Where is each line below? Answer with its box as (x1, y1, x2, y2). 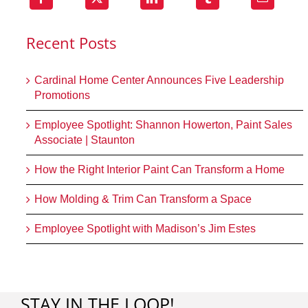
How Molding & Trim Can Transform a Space (34, 192, 252, 205)
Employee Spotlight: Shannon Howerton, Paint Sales (34, 118, 293, 131)
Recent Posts (26, 32, 117, 54)
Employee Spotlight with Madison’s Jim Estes (34, 222, 256, 234)
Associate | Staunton (34, 133, 135, 146)
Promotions (34, 89, 91, 101)
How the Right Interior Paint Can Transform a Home (34, 163, 285, 175)
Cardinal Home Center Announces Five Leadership (34, 74, 285, 86)
